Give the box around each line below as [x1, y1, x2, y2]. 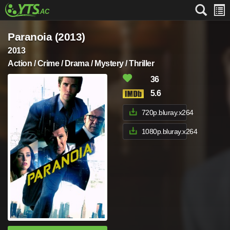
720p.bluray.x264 [141, 108, 194, 117]
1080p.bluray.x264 [141, 127, 198, 136]
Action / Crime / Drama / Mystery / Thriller [8, 59, 155, 68]
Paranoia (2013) [8, 31, 85, 43]
